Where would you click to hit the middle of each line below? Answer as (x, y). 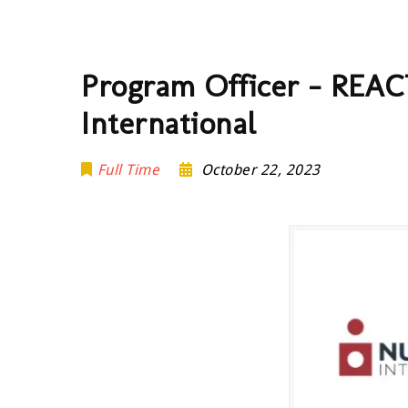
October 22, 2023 (260, 170)
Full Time (128, 170)
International (169, 123)
